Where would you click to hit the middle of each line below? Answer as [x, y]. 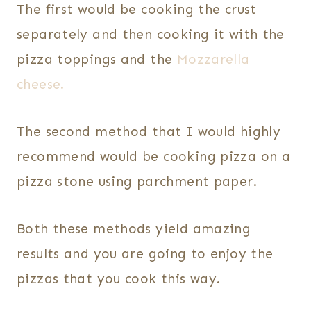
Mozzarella [213, 60]
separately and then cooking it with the [151, 35]
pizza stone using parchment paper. [137, 182]
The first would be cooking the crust [137, 10]
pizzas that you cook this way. [119, 279]
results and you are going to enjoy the [145, 254]
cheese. [41, 85]
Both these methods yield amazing [134, 229]
